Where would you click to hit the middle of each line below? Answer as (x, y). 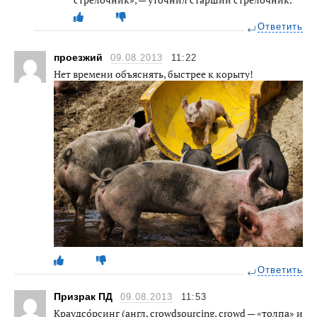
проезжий (80, 57)
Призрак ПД (85, 296)
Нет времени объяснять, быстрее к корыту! (154, 74)
